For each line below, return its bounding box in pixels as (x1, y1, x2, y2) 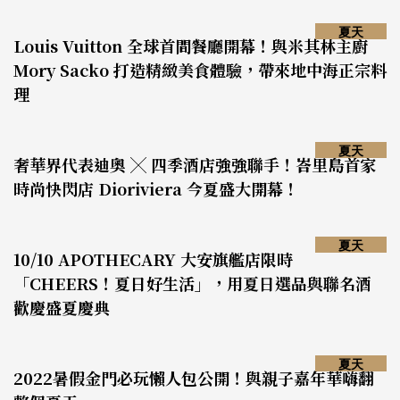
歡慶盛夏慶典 (13, 296, 110, 319)
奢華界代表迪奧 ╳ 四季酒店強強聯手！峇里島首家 (13, 153, 376, 176)
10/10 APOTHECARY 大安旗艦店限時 (13, 247, 293, 271)
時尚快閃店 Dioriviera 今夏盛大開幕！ (13, 177, 299, 200)
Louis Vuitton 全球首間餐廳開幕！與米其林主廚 (13, 34, 368, 57)
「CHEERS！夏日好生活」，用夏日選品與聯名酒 (13, 271, 371, 295)
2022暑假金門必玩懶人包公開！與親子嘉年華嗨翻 (13, 366, 374, 389)
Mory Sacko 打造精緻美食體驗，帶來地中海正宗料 (13, 58, 387, 81)
